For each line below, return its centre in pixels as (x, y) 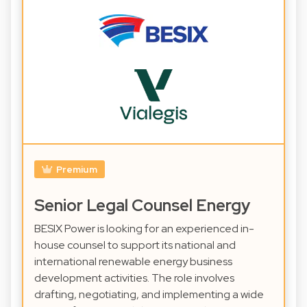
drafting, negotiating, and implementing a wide (149, 295)
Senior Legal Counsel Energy (142, 206)
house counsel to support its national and (135, 245)
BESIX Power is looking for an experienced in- (144, 229)
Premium (76, 170)
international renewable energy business (133, 262)
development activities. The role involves (134, 278)
